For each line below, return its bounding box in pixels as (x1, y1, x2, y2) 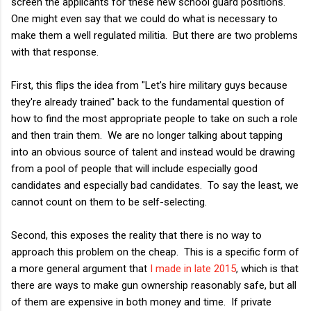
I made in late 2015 (150, 262, 236, 275)
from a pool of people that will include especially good (11, 162, 258, 175)
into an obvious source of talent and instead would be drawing (11, 145, 295, 158)
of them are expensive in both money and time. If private (11, 295, 271, 308)
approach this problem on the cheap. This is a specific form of (11, 245, 299, 258)
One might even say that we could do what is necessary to (11, 12, 278, 25)
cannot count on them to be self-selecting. (11, 195, 207, 208)
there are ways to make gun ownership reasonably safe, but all (11, 278, 296, 292)
